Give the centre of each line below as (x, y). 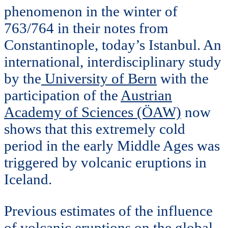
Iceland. (28, 179)
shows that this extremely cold (95, 129)
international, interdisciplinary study (113, 62)
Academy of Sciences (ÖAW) (93, 112)
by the (23, 79)
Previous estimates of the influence (108, 211)
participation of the (62, 95)
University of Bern (99, 79)
